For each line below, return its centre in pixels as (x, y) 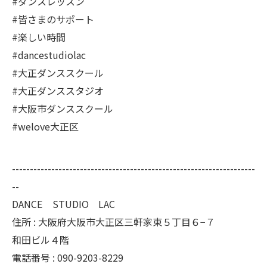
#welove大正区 (45, 127)
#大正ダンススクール (58, 73)
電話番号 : (35, 258)
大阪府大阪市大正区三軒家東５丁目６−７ (127, 222)
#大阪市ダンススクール (63, 109)
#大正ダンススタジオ (58, 91)
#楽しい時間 (39, 37)
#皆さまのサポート (53, 19)
